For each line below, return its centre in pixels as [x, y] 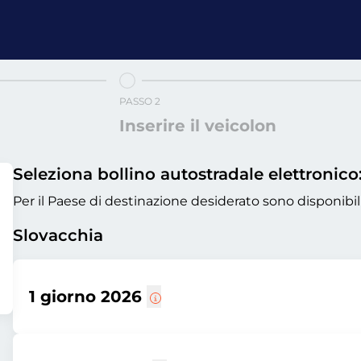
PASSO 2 [140, 101]
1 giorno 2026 [88, 297]
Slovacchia [58, 235]
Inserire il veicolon [198, 126]
